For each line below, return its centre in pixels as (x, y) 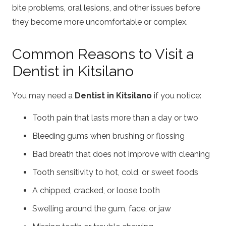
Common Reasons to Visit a (103, 54)
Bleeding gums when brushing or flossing (108, 136)
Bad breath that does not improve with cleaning (121, 154)
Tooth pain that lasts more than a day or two (115, 118)
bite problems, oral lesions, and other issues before (106, 8)
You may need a (43, 95)
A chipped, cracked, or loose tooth (96, 190)
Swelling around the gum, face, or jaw (102, 208)
